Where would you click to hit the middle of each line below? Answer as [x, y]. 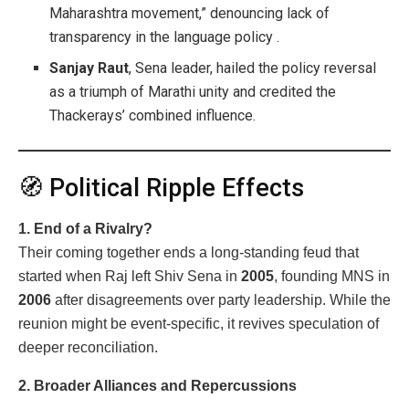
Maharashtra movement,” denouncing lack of [190, 13]
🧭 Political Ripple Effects [161, 189]
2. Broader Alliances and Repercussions [157, 385]
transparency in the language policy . [165, 37]
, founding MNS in [332, 276]
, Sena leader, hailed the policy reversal [253, 68]
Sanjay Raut [89, 68]
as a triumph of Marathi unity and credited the [193, 91]
